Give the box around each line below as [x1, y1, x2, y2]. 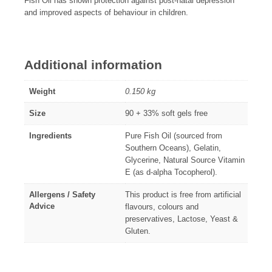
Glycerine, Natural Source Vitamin [125, 155, 245, 165]
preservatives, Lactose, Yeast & [125, 214, 238, 223]
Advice [29, 201, 55, 211]
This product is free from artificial [125, 189, 241, 199]
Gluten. [125, 226, 151, 236]
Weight [29, 86, 55, 96]
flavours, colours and [125, 202, 199, 211]
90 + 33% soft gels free [125, 108, 208, 118]
